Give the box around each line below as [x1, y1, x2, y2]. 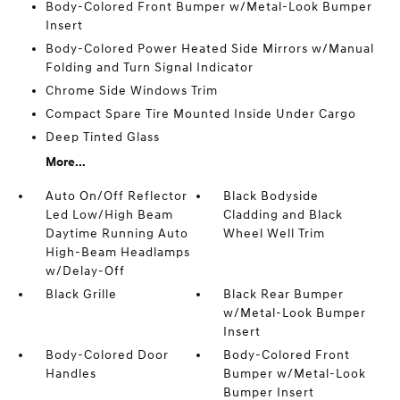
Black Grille [45, 287, 117, 303]
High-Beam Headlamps [45, 245, 190, 261]
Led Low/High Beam [45, 207, 173, 223]
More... [45, 154, 86, 171]
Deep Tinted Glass [45, 129, 160, 146]
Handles [45, 366, 96, 382]
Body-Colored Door [45, 347, 169, 363]
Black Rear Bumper [223, 287, 345, 303]
